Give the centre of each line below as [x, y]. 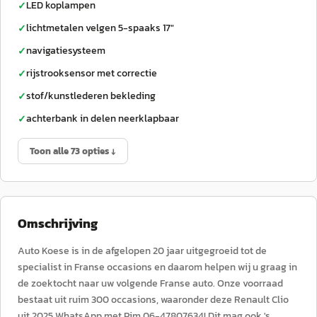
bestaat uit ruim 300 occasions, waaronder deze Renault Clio [153, 300]
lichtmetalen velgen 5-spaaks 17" [100, 28]
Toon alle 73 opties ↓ [73, 151]
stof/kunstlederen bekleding [91, 96]
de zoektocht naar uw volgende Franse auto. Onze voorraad [150, 283]
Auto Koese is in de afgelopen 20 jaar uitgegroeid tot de [142, 251]
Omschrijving [58, 223]
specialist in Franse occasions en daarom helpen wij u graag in [157, 267]
